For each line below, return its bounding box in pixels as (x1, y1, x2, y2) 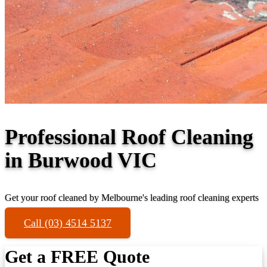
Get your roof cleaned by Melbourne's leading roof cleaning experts (5, 192, 259, 203)
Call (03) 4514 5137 (24, 216, 111, 229)
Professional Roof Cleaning (5, 125, 253, 149)
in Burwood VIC (5, 148, 157, 172)
